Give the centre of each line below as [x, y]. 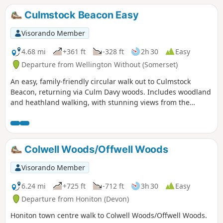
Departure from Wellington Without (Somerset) [100, 64]
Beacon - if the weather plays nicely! [71, 112]
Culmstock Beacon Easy [80, 15]
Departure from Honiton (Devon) [75, 199]
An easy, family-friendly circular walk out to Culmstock [101, 81]
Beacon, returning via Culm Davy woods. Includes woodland [111, 92]
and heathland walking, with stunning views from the [100, 102]
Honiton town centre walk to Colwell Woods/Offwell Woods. [109, 216]
